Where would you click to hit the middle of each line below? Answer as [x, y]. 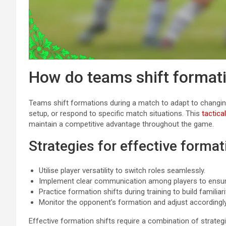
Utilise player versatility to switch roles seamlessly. [122, 170]
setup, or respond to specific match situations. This [115, 113]
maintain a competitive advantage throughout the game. [121, 124]
